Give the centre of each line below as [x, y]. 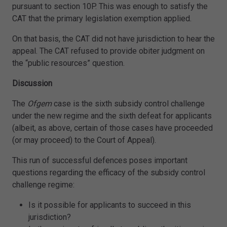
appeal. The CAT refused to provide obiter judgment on [108, 51]
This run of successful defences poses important [100, 161]
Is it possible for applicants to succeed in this [110, 205]
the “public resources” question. [68, 63]
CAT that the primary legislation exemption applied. [102, 19]
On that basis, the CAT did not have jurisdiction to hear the [113, 39]
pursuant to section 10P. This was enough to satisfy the [110, 7]
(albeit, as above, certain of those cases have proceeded [112, 128]
